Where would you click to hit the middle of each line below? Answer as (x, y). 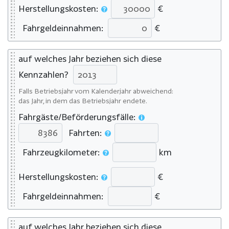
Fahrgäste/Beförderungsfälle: (78, 117)
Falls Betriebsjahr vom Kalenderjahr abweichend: (96, 91)
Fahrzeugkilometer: (60, 152)
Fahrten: (84, 133)
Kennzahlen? (44, 75)
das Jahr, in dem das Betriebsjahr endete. (83, 100)
